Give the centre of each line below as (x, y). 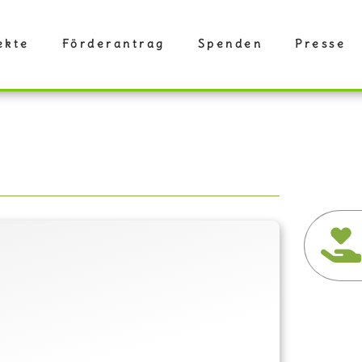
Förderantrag (114, 44)
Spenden (230, 44)
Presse (320, 44)
